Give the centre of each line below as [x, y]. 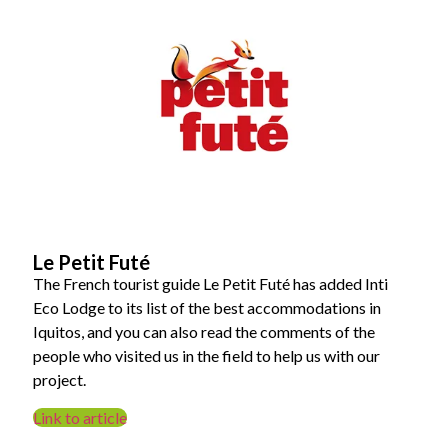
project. [60, 380]
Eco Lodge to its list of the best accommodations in [207, 308]
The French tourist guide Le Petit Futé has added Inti [211, 284]
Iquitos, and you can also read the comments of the [204, 332]
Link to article [80, 418]
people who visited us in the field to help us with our [207, 356]
